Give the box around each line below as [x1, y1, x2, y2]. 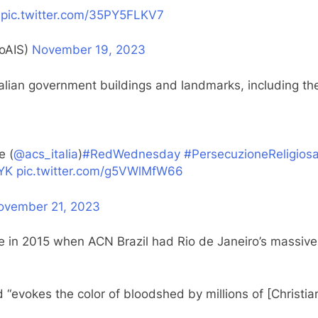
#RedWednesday [82, 147, 180, 162]
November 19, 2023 [32, 43, 146, 57]
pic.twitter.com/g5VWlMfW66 [16, 164, 183, 179]
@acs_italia [13, 147, 78, 162]
